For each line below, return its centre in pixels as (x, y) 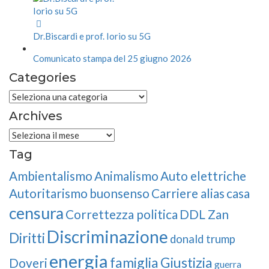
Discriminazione (107, 237)
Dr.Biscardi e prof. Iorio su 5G (92, 36)
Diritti (27, 238)
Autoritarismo (48, 193)
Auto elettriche (203, 176)
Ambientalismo (51, 176)
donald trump (203, 239)
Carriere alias (188, 193)
